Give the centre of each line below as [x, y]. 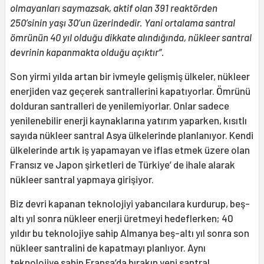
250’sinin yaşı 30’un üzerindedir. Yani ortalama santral [123, 23]
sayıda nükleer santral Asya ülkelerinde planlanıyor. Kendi [132, 135]
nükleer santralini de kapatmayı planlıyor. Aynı [108, 248]
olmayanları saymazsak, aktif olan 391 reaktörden [114, 8]
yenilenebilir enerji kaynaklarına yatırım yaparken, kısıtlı [128, 121]
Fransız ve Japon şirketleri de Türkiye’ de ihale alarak [123, 165]
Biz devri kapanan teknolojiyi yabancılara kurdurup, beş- [130, 204]
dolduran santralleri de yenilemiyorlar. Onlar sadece [120, 106]
